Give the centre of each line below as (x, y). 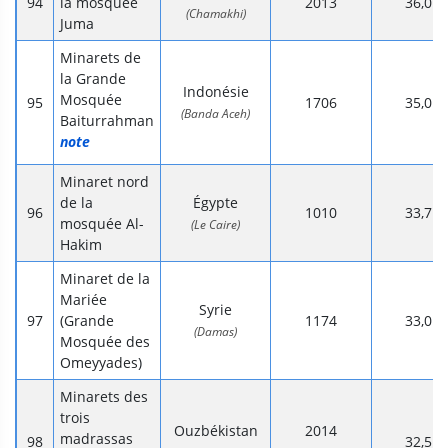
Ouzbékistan (215, 431)
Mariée (83, 300)
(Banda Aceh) (215, 114)
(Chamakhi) (215, 14)
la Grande (93, 79)
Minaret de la (105, 279)
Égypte (215, 203)
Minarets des (104, 397)
